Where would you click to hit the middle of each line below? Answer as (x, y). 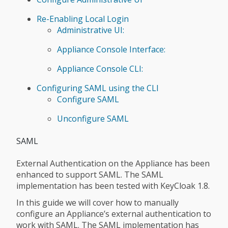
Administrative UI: (91, 30)
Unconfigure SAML (93, 118)
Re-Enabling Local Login (83, 19)
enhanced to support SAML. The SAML (90, 175)
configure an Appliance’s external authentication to (114, 214)
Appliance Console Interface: (111, 49)
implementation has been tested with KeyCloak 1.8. (113, 186)
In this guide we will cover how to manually (97, 203)
